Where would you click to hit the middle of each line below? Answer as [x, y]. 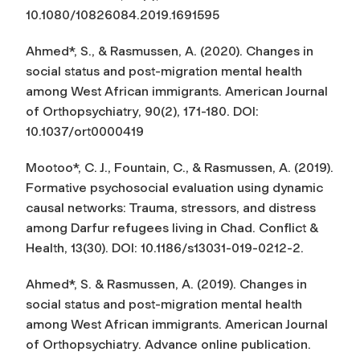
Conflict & [288, 227]
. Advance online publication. [225, 344]
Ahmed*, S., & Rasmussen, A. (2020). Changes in [170, 51]
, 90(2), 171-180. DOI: [198, 111]
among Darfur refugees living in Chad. [142, 227]
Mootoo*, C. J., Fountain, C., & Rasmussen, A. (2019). [180, 167]
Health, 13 [54, 247]
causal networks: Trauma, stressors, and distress [171, 207]
